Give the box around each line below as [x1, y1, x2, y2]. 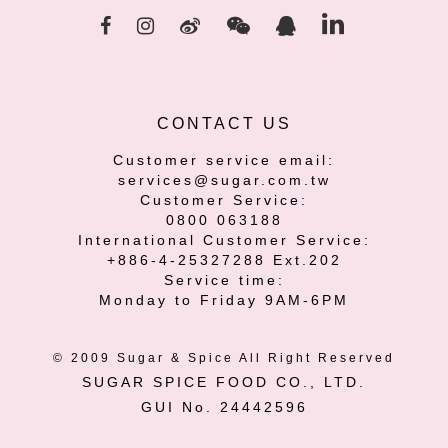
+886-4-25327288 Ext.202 [106, 251, 342, 268]
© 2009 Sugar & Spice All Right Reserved [53, 350, 395, 365]
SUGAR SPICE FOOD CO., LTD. [82, 373, 366, 390]
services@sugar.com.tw [117, 171, 331, 188]
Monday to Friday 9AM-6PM [99, 291, 349, 308]
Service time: [163, 271, 285, 288]
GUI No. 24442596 [140, 398, 308, 415]
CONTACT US [156, 114, 292, 132]
